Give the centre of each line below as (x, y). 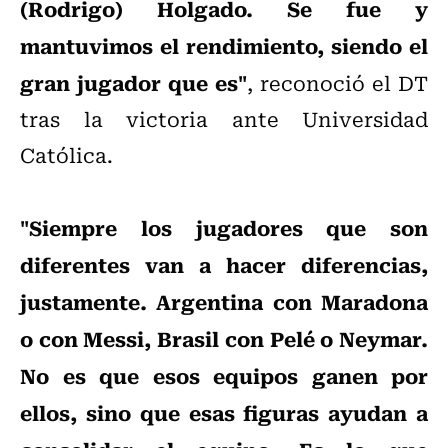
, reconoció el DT (337, 83)
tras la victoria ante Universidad (224, 119)
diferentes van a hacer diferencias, (224, 264)
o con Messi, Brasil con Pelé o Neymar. (224, 338)
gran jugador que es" (133, 82)
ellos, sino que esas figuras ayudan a (224, 412)
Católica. (66, 155)
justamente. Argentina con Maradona (224, 301)
